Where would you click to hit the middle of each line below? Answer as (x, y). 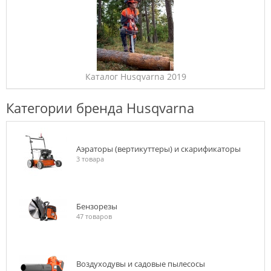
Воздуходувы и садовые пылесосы (141, 264)
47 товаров (94, 216)
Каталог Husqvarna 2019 (135, 77)
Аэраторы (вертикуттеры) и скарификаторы (158, 149)
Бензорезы (97, 206)
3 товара (90, 159)
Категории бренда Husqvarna (100, 108)
